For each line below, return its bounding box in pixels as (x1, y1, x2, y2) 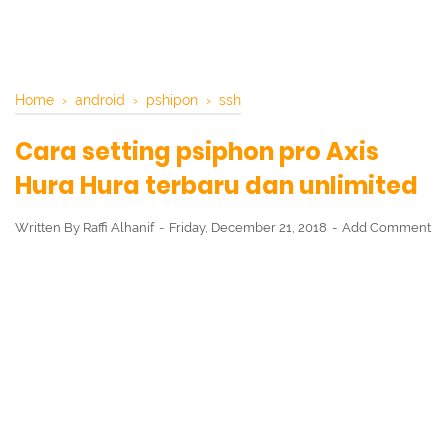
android (75, 91, 125, 108)
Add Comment (342, 220, 431, 235)
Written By (15, 220, 83, 235)
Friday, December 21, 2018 (169, 220, 330, 235)
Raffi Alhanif (83, 220, 154, 235)
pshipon (146, 91, 198, 108)
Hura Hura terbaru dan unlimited (15, 169, 418, 202)
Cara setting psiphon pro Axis (15, 135, 379, 168)
